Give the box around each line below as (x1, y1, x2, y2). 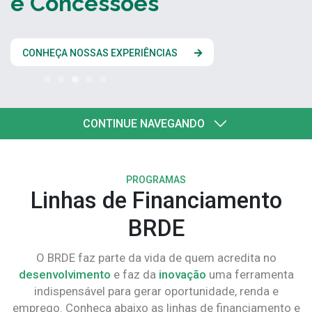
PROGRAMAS (126, 174, 186, 185)
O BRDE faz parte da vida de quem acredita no (36, 251, 276, 265)
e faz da (110, 267, 159, 281)
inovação (158, 267, 206, 281)
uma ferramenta (205, 267, 294, 281)
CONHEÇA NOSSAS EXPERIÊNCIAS (22, 47, 178, 58)
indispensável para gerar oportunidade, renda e (33, 284, 279, 298)
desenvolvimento (18, 267, 111, 281)
